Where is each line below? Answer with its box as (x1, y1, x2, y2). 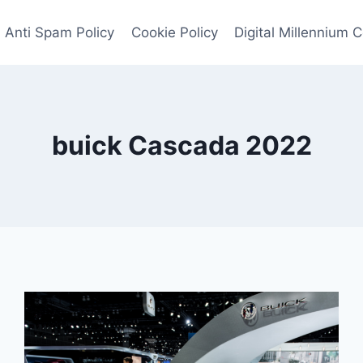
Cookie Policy (130, 23, 218, 41)
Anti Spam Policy (5, 23, 115, 41)
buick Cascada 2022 (51, 130, 312, 161)
